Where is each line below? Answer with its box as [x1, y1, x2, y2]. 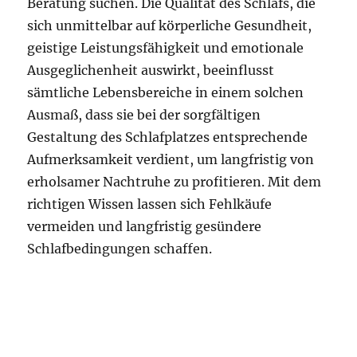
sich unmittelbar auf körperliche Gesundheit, [27, 18, 312, 33]
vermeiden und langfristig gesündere [27, 218, 262, 234]
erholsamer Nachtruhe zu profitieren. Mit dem [27, 174, 322, 190]
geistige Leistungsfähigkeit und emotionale [27, 40, 304, 56]
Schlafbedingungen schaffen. [27, 241, 213, 257]
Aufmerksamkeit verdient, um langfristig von [27, 151, 315, 167]
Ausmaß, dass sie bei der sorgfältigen [27, 107, 261, 123]
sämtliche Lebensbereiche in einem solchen [27, 84, 304, 100]
